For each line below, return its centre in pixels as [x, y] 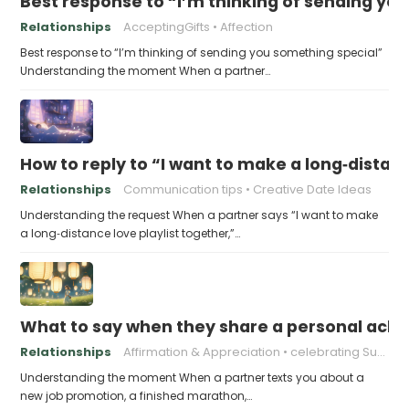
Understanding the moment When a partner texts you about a [193, 377]
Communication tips [184, 189]
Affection [247, 26]
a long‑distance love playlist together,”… [131, 233]
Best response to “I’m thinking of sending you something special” [202, 52]
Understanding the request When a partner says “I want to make [199, 215]
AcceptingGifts [167, 26]
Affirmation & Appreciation [202, 351]
